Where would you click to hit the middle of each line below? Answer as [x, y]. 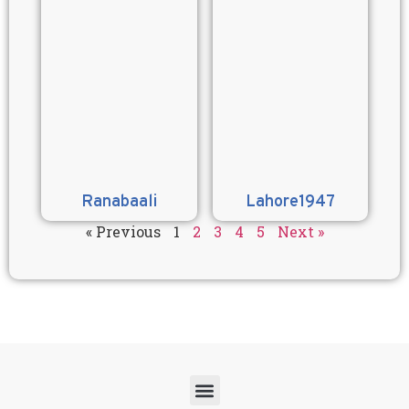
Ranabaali [119, 203]
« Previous [123, 232]
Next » [300, 232]
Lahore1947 [290, 203]
